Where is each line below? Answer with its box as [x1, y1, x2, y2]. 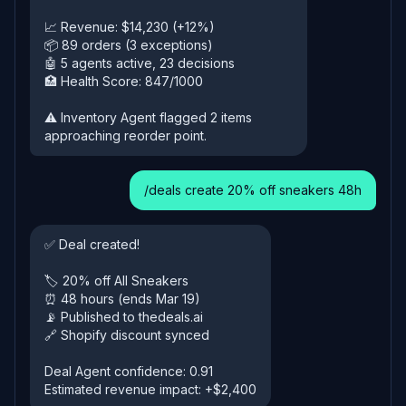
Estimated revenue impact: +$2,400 [44, 382, 256, 397]
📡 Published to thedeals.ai [44, 309, 203, 324]
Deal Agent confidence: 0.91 [44, 363, 213, 379]
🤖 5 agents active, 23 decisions [44, 55, 235, 71]
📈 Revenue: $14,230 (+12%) [44, 19, 215, 34]
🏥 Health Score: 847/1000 [44, 73, 203, 89]
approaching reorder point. [44, 128, 207, 143]
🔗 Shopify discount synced [44, 327, 209, 343]
